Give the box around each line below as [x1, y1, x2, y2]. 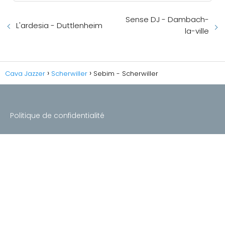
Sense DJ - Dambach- [126, 14, 209, 25]
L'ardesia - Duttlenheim [16, 20, 102, 31]
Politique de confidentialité [10, 110, 104, 121]
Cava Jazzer [5, 69, 45, 78]
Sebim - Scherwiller [93, 69, 158, 78]
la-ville [185, 26, 209, 36]
